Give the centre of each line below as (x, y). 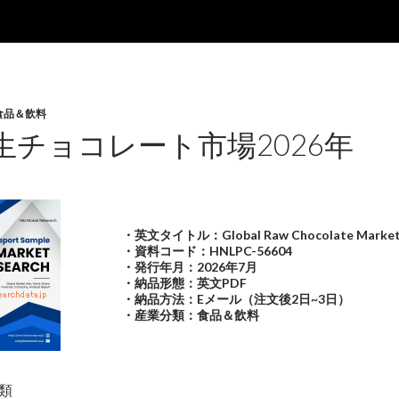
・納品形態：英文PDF (185, 283)
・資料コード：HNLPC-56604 (208, 251)
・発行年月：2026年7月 (190, 267)
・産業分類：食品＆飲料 (191, 315)
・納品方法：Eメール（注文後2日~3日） (236, 299)
